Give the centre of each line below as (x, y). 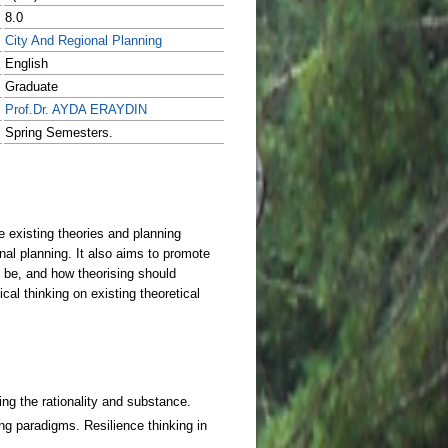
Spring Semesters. (59, 132)
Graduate (31, 86)
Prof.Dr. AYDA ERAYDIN (76, 109)
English (26, 63)
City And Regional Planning (83, 40)
